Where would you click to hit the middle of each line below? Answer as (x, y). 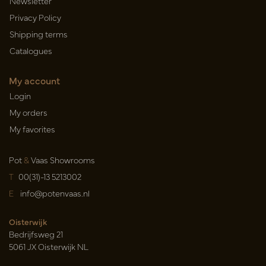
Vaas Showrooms (62, 160)
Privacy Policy (35, 18)
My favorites (32, 129)
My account (34, 80)
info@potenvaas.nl (55, 193)
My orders (28, 113)
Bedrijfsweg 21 (36, 234)
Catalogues (31, 51)
